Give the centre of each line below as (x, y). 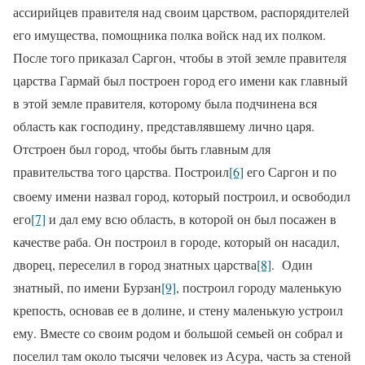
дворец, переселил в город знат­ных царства (135, 265)
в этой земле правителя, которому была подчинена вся (165, 103)
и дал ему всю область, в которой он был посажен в (191, 219)
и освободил (316, 196)
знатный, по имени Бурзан (87, 288)
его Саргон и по (290, 172)
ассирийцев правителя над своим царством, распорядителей (181, 12)
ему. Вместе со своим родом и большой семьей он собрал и (178, 333)
